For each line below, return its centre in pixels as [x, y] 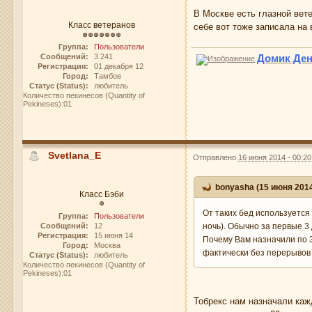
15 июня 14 [113, 235]
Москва [107, 245]
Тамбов [107, 76]
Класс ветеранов [101, 25]
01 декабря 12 [118, 67]
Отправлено [216, 157]
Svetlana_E [75, 156]
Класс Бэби [101, 194]
